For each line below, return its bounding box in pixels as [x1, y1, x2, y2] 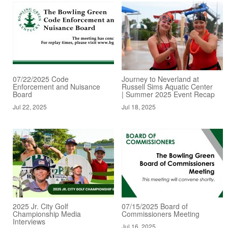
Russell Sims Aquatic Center [122, 81, 213, 92]
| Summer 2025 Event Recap [122, 89, 215, 99]
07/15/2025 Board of [122, 201, 188, 211]
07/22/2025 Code [13, 73, 69, 84]
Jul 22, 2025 [13, 102, 47, 111]
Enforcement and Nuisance [13, 81, 100, 92]
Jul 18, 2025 [122, 102, 156, 111]
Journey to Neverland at [122, 73, 199, 84]
